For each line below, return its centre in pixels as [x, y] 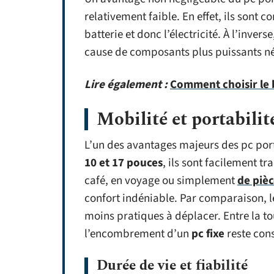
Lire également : [126, 85]
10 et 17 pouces [124, 163]
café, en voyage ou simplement [161, 181]
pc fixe [208, 234]
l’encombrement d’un [138, 234]
